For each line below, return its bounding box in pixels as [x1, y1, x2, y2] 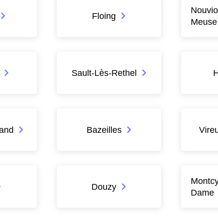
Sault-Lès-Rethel [71, 67, 137, 78]
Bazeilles [86, 124, 122, 135]
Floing [92, 10, 116, 21]
